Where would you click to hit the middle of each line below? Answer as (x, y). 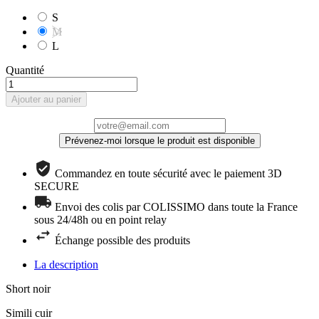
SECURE (57, 186)
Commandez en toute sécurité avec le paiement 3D (168, 173)
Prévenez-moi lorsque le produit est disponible (159, 140)
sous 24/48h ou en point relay (100, 219)
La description (66, 264)
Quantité (25, 70)
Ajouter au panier (46, 99)
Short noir (28, 288)
